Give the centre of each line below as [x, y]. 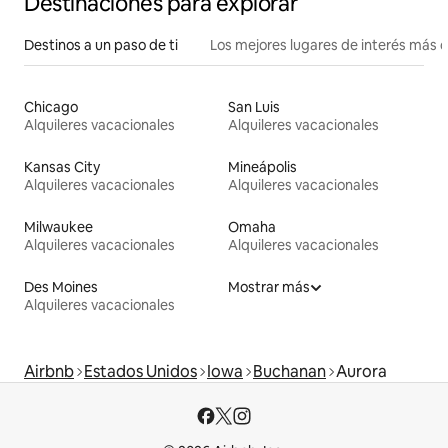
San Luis [254, 106]
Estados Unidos [140, 371]
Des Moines [61, 286]
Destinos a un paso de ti [101, 44]
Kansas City [62, 166]
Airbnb [49, 371]
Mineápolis [262, 166]
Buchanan [289, 371]
